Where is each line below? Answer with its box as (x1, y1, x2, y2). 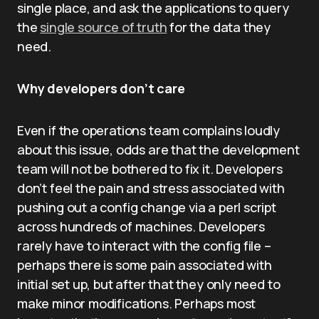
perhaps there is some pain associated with (17, 256, 272, 273)
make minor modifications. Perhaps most (17, 295, 256, 312)
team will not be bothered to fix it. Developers (17, 160, 283, 177)
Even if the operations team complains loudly (17, 122, 281, 139)
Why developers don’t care (17, 80, 185, 97)
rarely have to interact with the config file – (17, 237, 271, 254)
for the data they (167, 19, 271, 36)
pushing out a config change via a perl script (17, 199, 276, 216)
